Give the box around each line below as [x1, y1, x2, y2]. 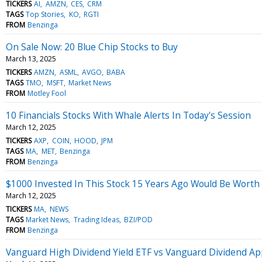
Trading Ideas [73, 214, 119, 225]
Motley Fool [27, 88, 67, 98]
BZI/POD [123, 214, 153, 225]
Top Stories [26, 9, 64, 19]
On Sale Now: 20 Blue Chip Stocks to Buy [6, 40, 178, 53]
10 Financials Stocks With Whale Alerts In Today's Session [6, 108, 251, 122]
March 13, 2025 [6, 53, 56, 64]
